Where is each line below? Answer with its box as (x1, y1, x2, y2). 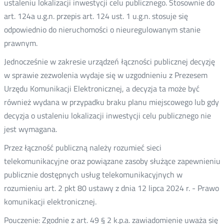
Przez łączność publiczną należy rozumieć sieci (3, 141, 161, 153)
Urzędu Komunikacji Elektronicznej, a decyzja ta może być (3, 82, 199, 94)
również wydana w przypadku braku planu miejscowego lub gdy (3, 96, 219, 108)
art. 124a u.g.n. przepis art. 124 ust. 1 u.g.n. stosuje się (3, 10, 188, 22)
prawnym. (3, 37, 37, 49)
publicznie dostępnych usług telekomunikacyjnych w (3, 168, 182, 180)
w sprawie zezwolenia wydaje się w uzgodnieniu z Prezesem (3, 69, 207, 81)
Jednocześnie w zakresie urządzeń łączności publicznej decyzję (3, 55, 215, 67)
